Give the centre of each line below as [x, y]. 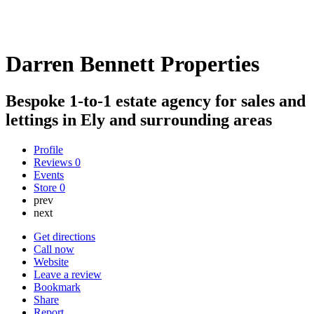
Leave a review [68, 274]
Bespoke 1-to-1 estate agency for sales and [156, 101]
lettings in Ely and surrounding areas [139, 120]
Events [49, 175]
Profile [48, 149]
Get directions [64, 236]
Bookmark [57, 287]
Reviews [54, 162]
